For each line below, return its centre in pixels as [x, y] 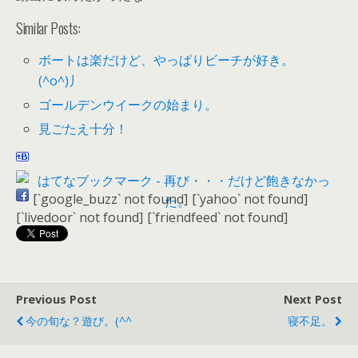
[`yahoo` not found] [250, 199]
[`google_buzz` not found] [110, 199]
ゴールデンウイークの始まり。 [128, 105]
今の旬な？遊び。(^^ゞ [84, 321]
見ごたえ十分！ [84, 129]
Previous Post [56, 300]
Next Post [313, 300]
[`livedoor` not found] [80, 218]
